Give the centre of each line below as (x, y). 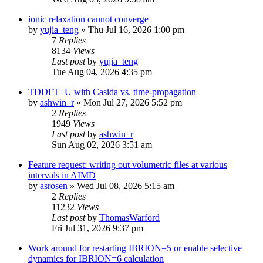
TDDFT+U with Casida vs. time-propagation (112, 92)
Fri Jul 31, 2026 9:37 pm (97, 228)
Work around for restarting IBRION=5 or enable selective (135, 248)
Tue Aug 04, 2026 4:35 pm (102, 72)
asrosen (54, 186)
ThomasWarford (129, 217)
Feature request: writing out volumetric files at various (128, 164)
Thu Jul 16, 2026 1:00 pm (136, 29)
